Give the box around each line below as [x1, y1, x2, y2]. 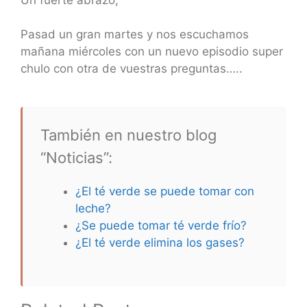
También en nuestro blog [40, 126, 217, 145]
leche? [75, 201, 111, 216]
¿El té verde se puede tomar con [75, 184, 254, 199]
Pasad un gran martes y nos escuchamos [21, 27, 249, 42]
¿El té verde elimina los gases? [75, 236, 245, 250]
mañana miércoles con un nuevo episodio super [21, 45, 283, 59]
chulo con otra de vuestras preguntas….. [21, 62, 243, 76]
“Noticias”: [40, 149, 112, 167]
